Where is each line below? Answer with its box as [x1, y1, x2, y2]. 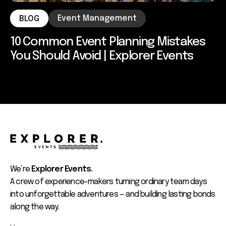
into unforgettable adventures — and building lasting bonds [10, 190, 215, 199]
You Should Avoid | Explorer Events [10, 49, 194, 63]
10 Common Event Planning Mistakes [10, 35, 205, 48]
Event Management [58, 14, 137, 23]
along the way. [10, 202, 59, 211]
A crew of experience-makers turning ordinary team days [10, 177, 207, 186]
